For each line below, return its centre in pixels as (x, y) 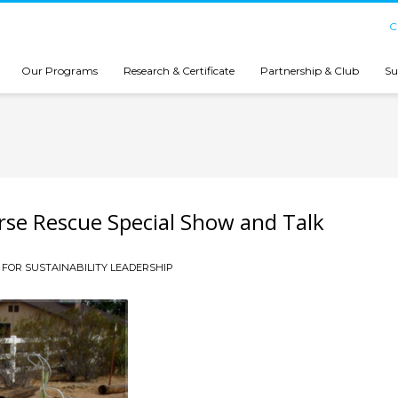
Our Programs (60, 71)
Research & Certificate (179, 71)
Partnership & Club (310, 71)
